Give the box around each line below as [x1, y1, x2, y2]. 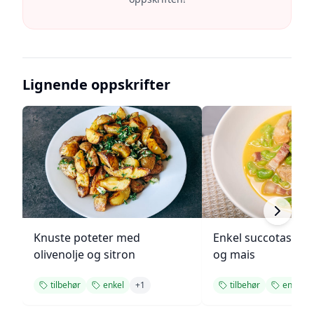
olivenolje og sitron [34, 247, 135, 262]
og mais [213, 247, 255, 262]
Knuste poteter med [34, 230, 140, 245]
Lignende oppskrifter [22, 75, 170, 94]
